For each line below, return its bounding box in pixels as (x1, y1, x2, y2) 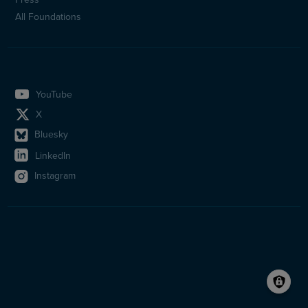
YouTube (36, 87, 72, 102)
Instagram (34, 168, 76, 183)
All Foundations (15, 9, 81, 24)
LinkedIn (35, 148, 71, 163)
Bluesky (34, 126, 68, 142)
